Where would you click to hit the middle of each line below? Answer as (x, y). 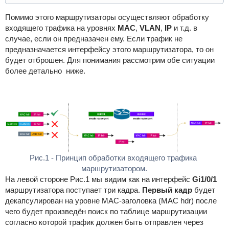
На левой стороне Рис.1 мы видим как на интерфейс (98, 179)
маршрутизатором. (114, 168)
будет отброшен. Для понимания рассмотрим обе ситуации (110, 60)
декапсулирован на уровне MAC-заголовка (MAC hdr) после (111, 201)
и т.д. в (184, 28)
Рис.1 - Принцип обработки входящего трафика (113, 158)
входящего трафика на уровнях (61, 28)
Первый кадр (167, 190)
